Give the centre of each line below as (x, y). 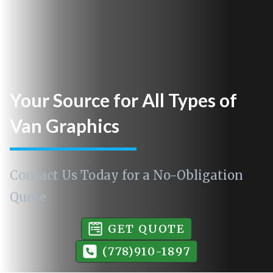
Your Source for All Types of (123, 100)
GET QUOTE (147, 229)
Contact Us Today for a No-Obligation (126, 175)
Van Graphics (65, 126)
